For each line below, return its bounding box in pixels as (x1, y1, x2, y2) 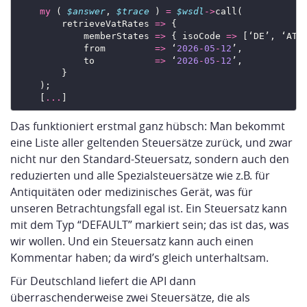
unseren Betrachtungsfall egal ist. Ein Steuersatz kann (10, 201, 287, 217)
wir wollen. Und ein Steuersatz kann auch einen (10, 234, 254, 249)
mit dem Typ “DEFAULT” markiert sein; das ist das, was (10, 217, 289, 233)
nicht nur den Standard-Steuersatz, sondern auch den (10, 151, 289, 167)
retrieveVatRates (17, 18, 155, 29)
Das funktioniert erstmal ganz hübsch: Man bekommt (10, 119, 285, 134)
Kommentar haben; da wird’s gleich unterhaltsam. (10, 250, 269, 266)
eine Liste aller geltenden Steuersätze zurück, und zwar (10, 135, 293, 151)
